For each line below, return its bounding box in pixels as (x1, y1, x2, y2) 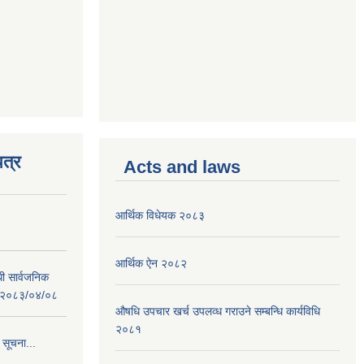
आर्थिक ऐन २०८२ (115, 257, 187, 270)
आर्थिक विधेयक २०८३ (115, 209, 205, 222)
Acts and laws (123, 157, 240, 177)
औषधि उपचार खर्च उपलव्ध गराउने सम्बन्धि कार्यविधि (115, 305, 320, 318)
